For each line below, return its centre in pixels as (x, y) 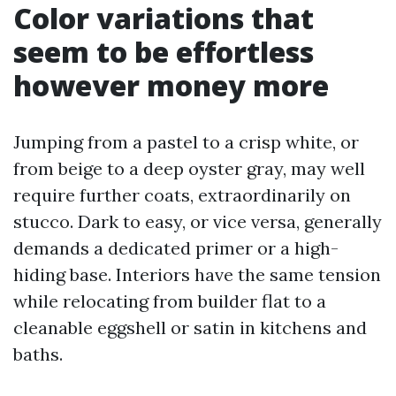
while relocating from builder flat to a (170, 301)
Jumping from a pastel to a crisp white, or (186, 142)
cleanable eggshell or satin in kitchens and (190, 327)
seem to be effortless (164, 52)
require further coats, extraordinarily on (182, 195)
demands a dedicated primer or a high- (176, 248)
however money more (171, 85)
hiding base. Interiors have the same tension (197, 274)
